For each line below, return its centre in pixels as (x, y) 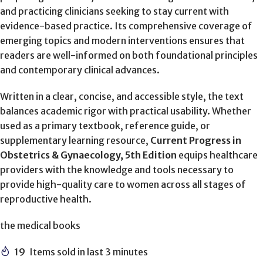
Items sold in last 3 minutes (89, 252)
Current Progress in (196, 140)
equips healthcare (217, 155)
